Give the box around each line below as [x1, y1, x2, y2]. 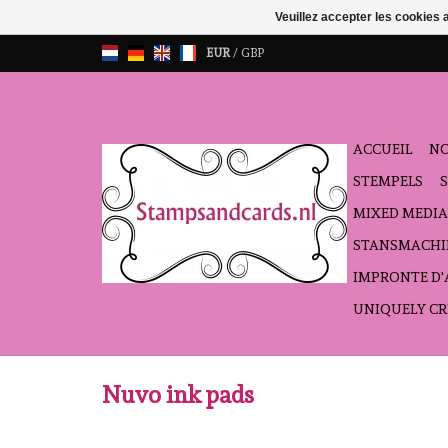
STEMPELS [353, 173, 423, 189]
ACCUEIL [353, 141, 412, 157]
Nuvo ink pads [102, 381, 254, 410]
